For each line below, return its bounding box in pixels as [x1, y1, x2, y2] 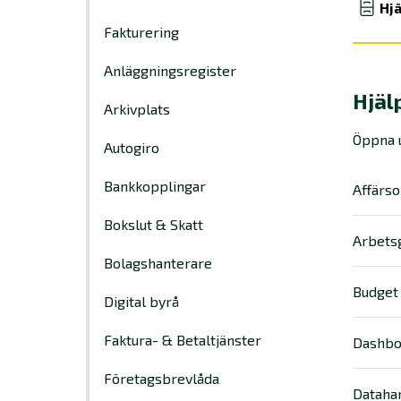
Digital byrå [104, 293, 179, 310]
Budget [353, 283, 398, 300]
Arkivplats [104, 100, 170, 117]
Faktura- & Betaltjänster [104, 331, 261, 348]
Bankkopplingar [104, 177, 206, 194]
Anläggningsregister [104, 62, 236, 79]
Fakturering [104, 23, 179, 40]
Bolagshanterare [104, 254, 212, 271]
